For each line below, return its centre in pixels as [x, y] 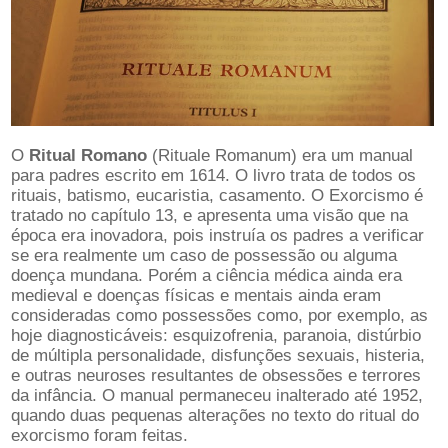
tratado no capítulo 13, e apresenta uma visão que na [209, 216]
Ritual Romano [87, 156]
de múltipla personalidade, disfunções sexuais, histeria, [217, 356]
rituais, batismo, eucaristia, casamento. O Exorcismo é [216, 196]
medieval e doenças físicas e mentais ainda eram [195, 296]
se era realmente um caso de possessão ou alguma [203, 256]
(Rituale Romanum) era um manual [279, 156]
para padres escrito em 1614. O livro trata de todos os [213, 176]
